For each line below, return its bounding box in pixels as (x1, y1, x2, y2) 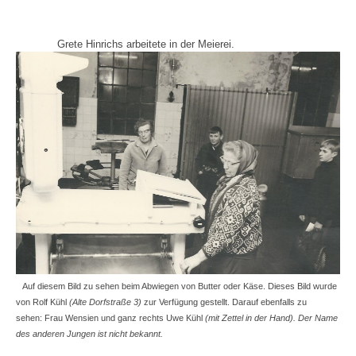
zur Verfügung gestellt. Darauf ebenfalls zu (144, 297, 307, 308)
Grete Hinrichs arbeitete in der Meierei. (16, 38, 250, 51)
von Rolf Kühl (16, 297, 69, 308)
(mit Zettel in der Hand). (205, 313, 298, 323)
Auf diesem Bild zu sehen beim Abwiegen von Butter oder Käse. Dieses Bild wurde (22, 281, 337, 292)
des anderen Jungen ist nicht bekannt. (16, 329, 163, 339)
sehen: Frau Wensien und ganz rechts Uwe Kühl (16, 313, 205, 323)
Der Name (298, 313, 338, 323)
